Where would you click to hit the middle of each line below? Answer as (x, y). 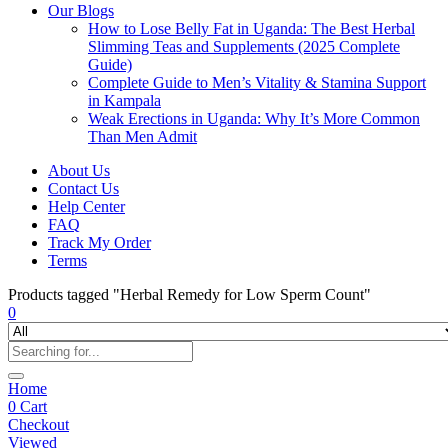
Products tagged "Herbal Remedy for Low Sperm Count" (189, 294)
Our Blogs (81, 10)
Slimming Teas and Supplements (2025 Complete (244, 46)
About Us (79, 170)
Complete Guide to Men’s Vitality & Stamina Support (257, 82)
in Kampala (124, 100)
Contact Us (83, 188)
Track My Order (99, 242)
